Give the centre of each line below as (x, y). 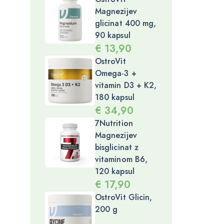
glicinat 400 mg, (126, 23)
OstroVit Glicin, (124, 197)
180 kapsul (115, 97)
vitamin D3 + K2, (126, 85)
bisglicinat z (117, 147)
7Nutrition (114, 123)
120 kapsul (115, 171)
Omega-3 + (116, 73)
